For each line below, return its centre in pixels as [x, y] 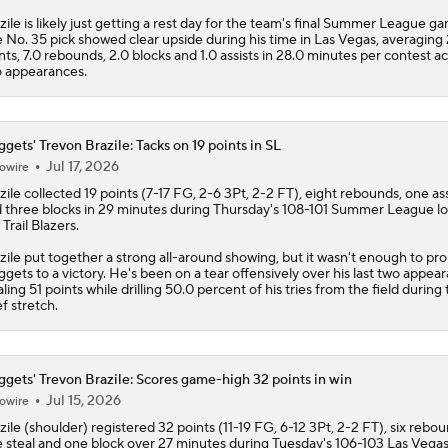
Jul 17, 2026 [82, 166]
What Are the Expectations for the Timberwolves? [216, 351]
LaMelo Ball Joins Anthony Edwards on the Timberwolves [239, 272]
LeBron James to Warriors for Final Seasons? [198, 193]
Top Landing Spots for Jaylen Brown [170, 35]
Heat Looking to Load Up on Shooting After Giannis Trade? [244, 114]
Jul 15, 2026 [83, 400]
